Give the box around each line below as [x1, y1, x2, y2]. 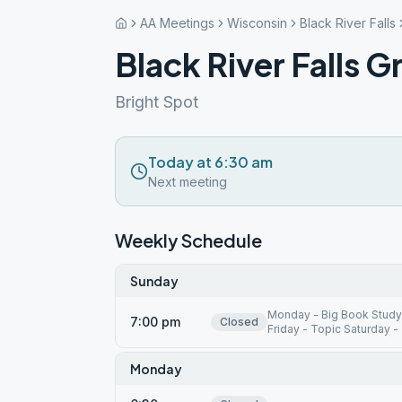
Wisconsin [227, 15, 287, 31]
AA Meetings [140, 15, 214, 31]
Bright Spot [115, 92, 198, 111]
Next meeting [148, 174, 227, 189]
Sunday [130, 273, 179, 289]
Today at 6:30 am [148, 153, 273, 171]
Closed [220, 315, 258, 328]
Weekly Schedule [115, 229, 262, 251]
